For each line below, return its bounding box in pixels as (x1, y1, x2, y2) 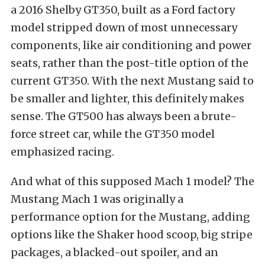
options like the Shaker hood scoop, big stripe (11, 228, 253, 241)
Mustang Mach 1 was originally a (11, 192, 183, 206)
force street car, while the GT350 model (11, 127, 215, 141)
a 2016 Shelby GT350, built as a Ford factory (11, 3, 235, 17)
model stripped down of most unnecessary (11, 21, 237, 34)
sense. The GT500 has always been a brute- (11, 109, 237, 123)
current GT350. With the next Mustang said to (11, 74, 254, 88)
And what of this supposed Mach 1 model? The (11, 174, 254, 188)
